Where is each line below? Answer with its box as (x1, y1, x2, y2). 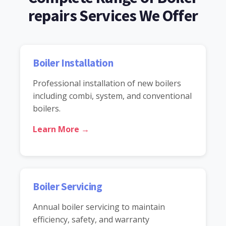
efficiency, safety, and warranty (33, 213, 149, 225)
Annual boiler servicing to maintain (33, 201, 165, 212)
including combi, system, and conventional (33, 90, 192, 101)
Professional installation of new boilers (33, 77, 181, 89)
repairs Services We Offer (28, 5, 198, 26)
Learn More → (33, 123, 89, 135)
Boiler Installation (33, 56, 114, 70)
